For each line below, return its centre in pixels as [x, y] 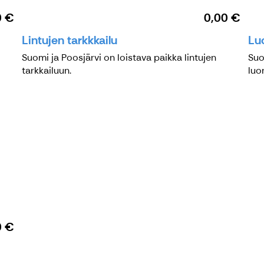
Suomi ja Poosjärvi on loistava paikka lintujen [119, 57]
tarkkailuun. [47, 70]
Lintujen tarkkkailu [70, 40]
